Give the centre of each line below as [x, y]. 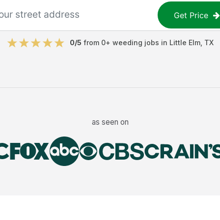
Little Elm [185, 42]
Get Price [191, 15]
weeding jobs [136, 42]
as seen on [110, 122]
